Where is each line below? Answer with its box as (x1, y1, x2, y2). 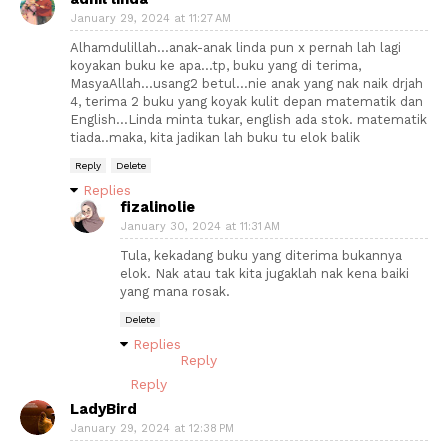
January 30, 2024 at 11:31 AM (121, 219, 280, 233)
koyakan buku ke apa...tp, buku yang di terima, (70, 57, 361, 73)
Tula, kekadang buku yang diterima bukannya (120, 247, 402, 263)
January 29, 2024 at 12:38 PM (71, 421, 234, 435)
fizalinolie (120, 197, 195, 216)
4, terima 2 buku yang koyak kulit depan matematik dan (70, 93, 423, 109)
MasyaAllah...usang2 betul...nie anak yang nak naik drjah (70, 75, 423, 91)
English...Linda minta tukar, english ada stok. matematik (70, 111, 427, 127)
